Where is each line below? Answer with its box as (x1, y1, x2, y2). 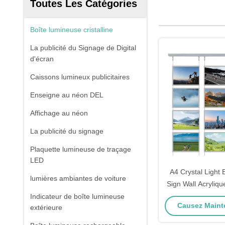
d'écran (30, 55, 54, 63)
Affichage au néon (30, 109, 88, 117)
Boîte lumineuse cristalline (30, 26, 113, 34)
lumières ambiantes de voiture (30, 174, 126, 182)
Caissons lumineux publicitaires (30, 73, 130, 81)
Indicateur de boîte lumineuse (30, 192, 125, 200)
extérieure (30, 203, 62, 211)
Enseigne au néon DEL (30, 91, 103, 99)
